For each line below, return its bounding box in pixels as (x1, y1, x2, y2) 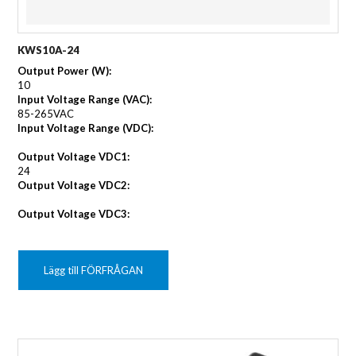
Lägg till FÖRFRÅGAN (44, 264, 144, 277)
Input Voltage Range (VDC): (17, 122, 154, 135)
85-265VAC (17, 107, 75, 121)
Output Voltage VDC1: (17, 150, 130, 164)
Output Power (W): (17, 64, 112, 78)
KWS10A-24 (17, 44, 80, 57)
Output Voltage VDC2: (17, 179, 130, 192)
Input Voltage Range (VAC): (17, 93, 153, 106)
